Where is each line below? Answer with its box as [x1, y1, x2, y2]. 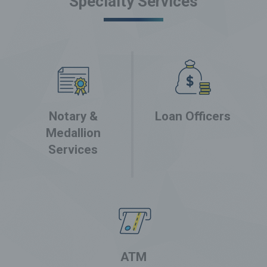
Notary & [48, 109, 98, 124]
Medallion [45, 126, 101, 141]
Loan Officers [155, 109, 231, 124]
